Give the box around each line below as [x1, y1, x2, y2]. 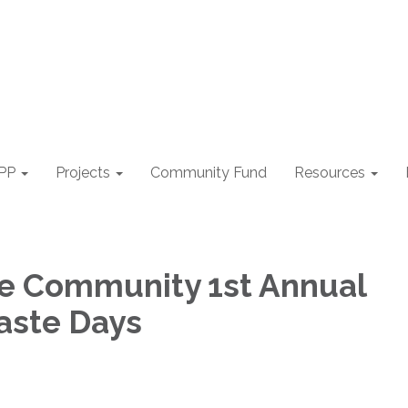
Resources [294, 164, 365, 181]
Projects [56, 164, 110, 181]
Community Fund [150, 164, 267, 181]
